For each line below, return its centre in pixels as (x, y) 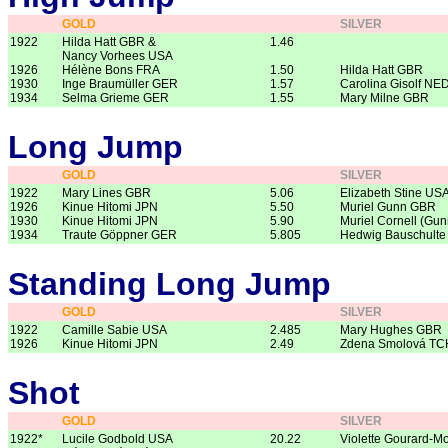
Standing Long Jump (169, 284)
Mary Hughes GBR (391, 330)
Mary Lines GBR (106, 193)
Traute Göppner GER (119, 235)
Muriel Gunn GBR (388, 207)
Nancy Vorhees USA (117, 55)
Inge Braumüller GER (120, 83)
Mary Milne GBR (384, 97)
